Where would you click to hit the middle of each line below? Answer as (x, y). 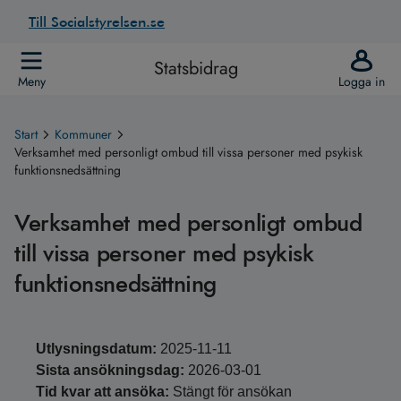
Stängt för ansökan (232, 392)
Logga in (362, 81)
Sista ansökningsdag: (110, 370)
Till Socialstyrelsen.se (97, 21)
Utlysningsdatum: (96, 349)
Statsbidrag (196, 68)
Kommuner (83, 134)
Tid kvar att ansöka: (102, 392)
